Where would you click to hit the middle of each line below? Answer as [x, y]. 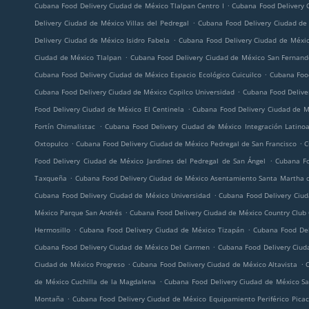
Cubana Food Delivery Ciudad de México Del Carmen [122, 247]
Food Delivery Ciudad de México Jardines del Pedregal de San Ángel [150, 161]
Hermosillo [52, 230]
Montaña [49, 299]
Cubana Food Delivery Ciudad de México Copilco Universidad [135, 92]
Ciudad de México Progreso [80, 264]
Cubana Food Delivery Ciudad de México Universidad [123, 195]
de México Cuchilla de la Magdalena [96, 281]
